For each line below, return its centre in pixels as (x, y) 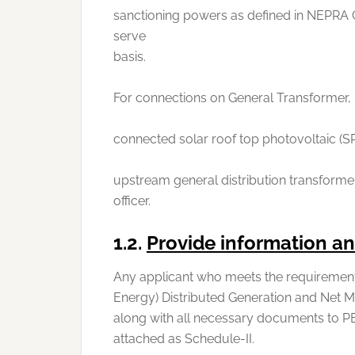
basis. (130, 57)
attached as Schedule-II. (184, 339)
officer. (132, 201)
